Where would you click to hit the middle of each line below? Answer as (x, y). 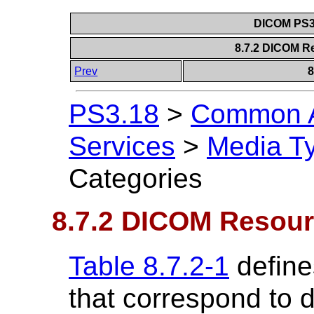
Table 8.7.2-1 (149, 266)
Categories (136, 179)
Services (122, 146)
